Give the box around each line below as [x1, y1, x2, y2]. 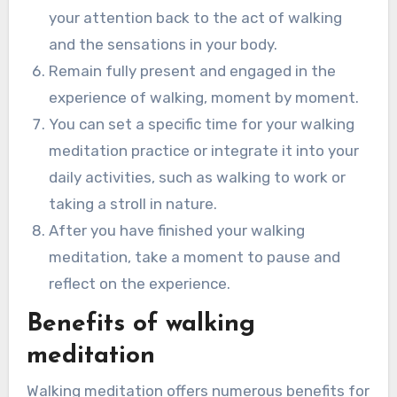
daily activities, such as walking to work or [49, 167, 346, 186]
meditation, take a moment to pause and [49, 247, 341, 266]
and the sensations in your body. [49, 35, 278, 53]
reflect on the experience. [49, 274, 231, 292]
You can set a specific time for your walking [49, 114, 355, 133]
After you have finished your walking [49, 221, 306, 239]
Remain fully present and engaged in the [49, 61, 337, 80]
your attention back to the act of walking [49, 8, 343, 27]
